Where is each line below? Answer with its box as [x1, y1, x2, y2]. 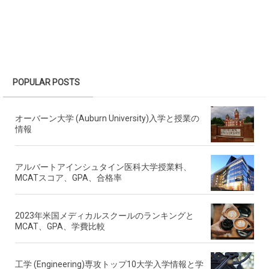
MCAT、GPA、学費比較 [15, 222, 105, 232]
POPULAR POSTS [13, 77, 80, 88]
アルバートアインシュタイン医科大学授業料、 [15, 162, 192, 172]
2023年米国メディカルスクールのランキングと [15, 211, 194, 221]
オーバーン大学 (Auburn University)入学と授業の [15, 113, 199, 124]
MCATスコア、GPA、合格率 [15, 173, 122, 183]
